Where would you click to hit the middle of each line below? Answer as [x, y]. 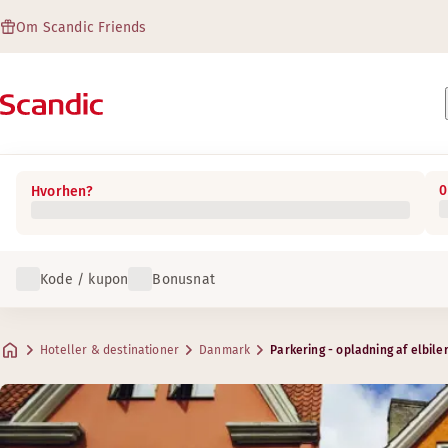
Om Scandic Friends [81, 27]
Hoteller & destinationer [110, 350]
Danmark [225, 350]
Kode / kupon [84, 279]
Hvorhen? [62, 191]
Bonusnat [184, 279]
